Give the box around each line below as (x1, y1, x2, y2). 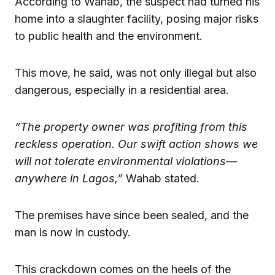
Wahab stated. (123, 172, 199, 185)
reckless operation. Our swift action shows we (15, 137, 258, 151)
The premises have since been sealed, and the (15, 209, 249, 222)
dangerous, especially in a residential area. (15, 83, 229, 97)
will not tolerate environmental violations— (15, 155, 237, 168)
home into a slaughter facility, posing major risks (15, 12, 258, 26)
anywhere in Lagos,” (15, 172, 123, 185)
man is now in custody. (15, 226, 131, 239)
